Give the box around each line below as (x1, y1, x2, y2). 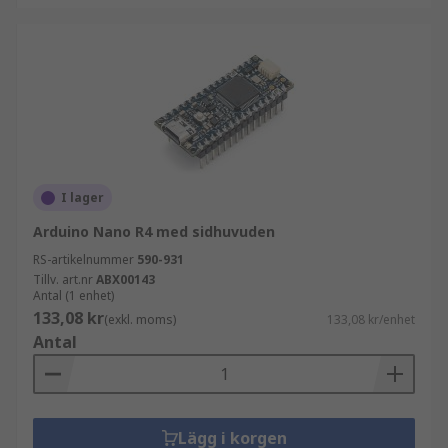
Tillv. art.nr (33, 271, 93, 288)
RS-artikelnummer (33, 251, 134, 268)
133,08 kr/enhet (327, 311, 415, 328)
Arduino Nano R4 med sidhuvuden (33, 222, 275, 241)
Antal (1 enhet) (33, 287, 114, 304)
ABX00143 (96, 271, 155, 288)
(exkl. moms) (104, 311, 176, 328)
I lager (61, 189, 104, 206)
